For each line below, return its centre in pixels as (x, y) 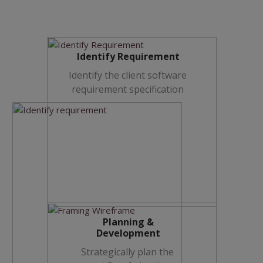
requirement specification (127, 89)
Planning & (128, 222)
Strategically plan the (127, 252)
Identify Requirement (128, 56)
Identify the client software (127, 75)
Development (128, 233)
